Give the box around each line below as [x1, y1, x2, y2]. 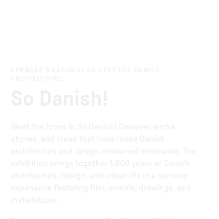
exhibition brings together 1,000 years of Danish [11, 159, 190, 168]
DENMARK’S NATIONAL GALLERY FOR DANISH [11, 66, 160, 74]
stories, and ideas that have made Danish [11, 134, 166, 144]
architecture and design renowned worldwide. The [11, 147, 197, 156]
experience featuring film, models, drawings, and [11, 183, 192, 193]
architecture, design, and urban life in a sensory [11, 171, 188, 180]
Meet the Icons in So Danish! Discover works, [11, 122, 177, 131]
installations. [11, 196, 60, 205]
